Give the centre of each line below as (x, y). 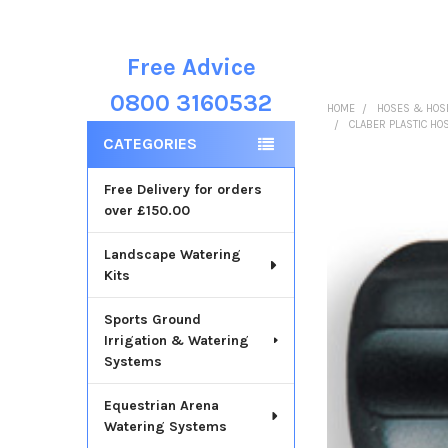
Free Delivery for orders (182, 189)
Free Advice (191, 66)
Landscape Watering (172, 254)
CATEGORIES (149, 143)
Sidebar (123, 93)
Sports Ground (152, 319)
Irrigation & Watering (176, 340)
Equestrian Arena (161, 405)
